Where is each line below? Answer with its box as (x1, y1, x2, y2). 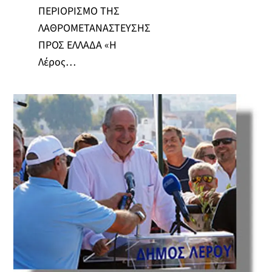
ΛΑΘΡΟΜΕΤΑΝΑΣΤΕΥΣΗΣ (38, 20, 151, 36)
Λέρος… (38, 54, 76, 70)
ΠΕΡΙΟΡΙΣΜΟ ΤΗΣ (38, 3, 120, 19)
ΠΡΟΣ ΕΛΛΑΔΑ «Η (38, 37, 117, 53)
